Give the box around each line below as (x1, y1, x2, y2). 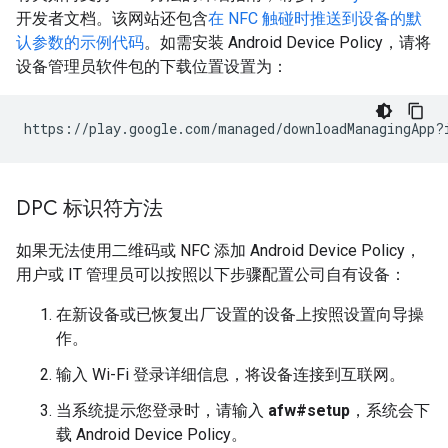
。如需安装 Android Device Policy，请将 (144, 32, 431, 52)
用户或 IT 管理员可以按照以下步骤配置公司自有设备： (16, 264, 406, 284)
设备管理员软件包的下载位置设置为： (16, 56, 288, 76)
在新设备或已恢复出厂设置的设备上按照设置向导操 (56, 304, 424, 324)
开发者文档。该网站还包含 (16, 8, 208, 28)
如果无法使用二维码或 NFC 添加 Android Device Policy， (16, 240, 421, 260)
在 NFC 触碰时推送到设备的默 (208, 8, 422, 28)
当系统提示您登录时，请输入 (56, 400, 268, 420)
